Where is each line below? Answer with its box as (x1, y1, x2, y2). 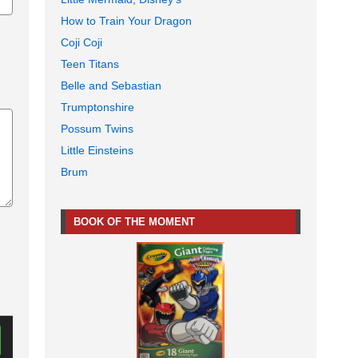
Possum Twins (61, 122, 133, 136)
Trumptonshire (61, 101, 134, 114)
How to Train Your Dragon (61, 14, 192, 28)
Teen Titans (61, 58, 119, 71)
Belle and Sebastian (61, 79, 161, 93)
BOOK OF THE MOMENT (74, 216, 195, 229)
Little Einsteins (61, 144, 133, 157)
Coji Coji (61, 36, 102, 50)
